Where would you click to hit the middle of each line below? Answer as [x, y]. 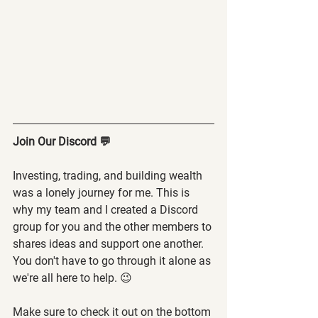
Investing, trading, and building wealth [109, 175]
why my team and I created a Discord [107, 209]
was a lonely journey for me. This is [103, 192]
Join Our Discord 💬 [62, 141]
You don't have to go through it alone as [113, 261]
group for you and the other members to [114, 226]
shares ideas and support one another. [110, 243]
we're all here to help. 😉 [72, 278]
